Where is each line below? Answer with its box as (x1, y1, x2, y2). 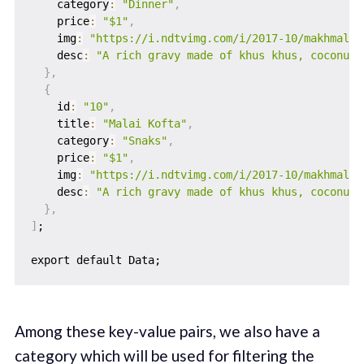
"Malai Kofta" (102, 117, 187, 131)
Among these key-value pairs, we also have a (14, 322, 320, 341)
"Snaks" (121, 134, 167, 148)
